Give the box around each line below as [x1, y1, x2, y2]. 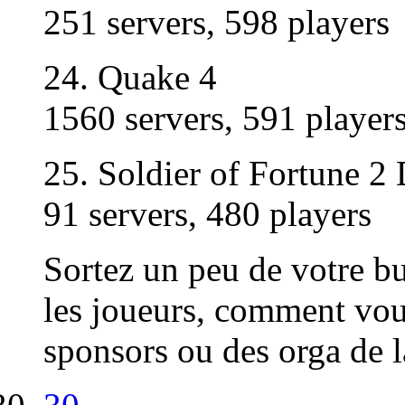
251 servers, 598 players [43, 3, 390, 42]
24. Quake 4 [43, 58, 217, 98]
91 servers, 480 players [43, 194, 372, 234]
